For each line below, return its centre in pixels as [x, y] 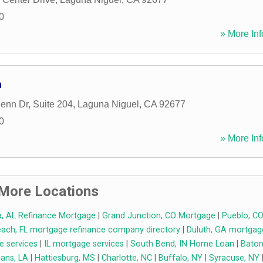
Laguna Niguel [108, 104]
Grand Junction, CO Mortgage [159, 216]
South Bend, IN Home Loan [182, 244]
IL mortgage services [84, 244]
